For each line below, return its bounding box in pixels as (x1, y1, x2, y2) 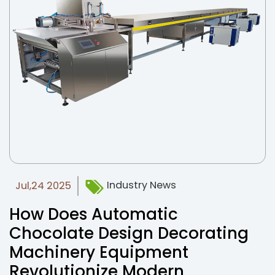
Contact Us (50, 60, 109, 75)
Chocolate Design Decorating (9, 222, 249, 244)
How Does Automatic (9, 203, 178, 225)
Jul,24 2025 (15, 179, 71, 193)
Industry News (104, 178, 176, 193)
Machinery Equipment (9, 241, 188, 263)
